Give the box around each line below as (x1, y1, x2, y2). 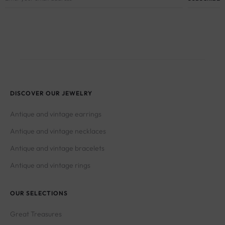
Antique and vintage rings (10, 161, 90, 170)
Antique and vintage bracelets (10, 144, 104, 153)
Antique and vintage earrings (10, 109, 101, 119)
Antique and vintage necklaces (10, 127, 106, 136)
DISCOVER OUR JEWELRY (10, 89, 92, 97)
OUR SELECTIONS (10, 189, 68, 197)
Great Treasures (10, 209, 62, 219)
